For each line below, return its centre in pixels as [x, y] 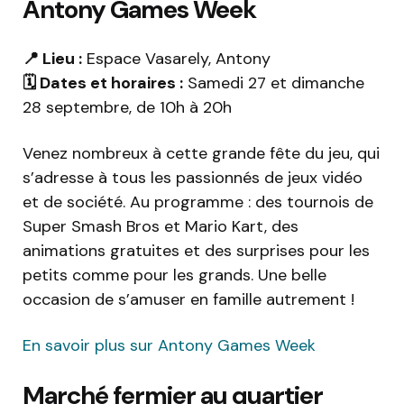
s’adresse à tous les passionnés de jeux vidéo [193, 178]
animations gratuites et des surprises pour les [196, 251]
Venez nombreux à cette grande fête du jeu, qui [201, 154]
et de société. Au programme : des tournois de [198, 202]
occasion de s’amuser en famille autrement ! [188, 300]
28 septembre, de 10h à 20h [127, 108]
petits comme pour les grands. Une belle [174, 275]
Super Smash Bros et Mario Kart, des [161, 227]
